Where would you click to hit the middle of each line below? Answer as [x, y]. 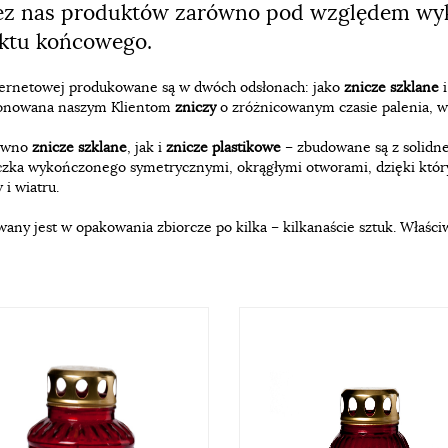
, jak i [146, 147]
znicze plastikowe [223, 147]
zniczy [195, 107]
